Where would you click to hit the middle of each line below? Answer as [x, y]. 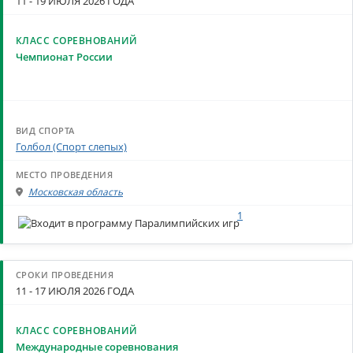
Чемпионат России [64, 57]
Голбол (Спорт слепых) [71, 147]
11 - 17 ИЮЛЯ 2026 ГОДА [75, 290]
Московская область [76, 191]
